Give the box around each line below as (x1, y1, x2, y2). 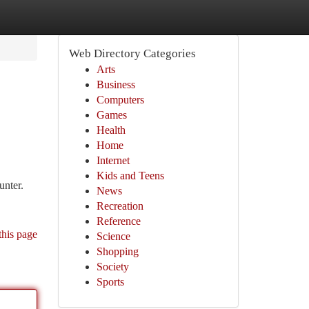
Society (96, 261, 129, 272)
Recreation (96, 200, 143, 212)
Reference (96, 215, 141, 227)
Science (96, 230, 130, 242)
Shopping (96, 246, 139, 257)
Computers (96, 94, 144, 106)
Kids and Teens (96, 170, 164, 181)
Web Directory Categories (68, 47, 196, 60)
